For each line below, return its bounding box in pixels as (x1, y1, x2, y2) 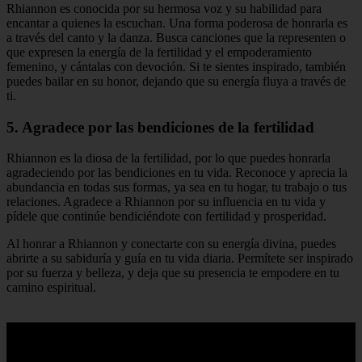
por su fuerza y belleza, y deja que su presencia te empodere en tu (6, 266, 339, 280)
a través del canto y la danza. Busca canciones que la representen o (6, 31, 346, 44)
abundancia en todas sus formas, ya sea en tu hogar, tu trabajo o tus (6, 180, 347, 195)
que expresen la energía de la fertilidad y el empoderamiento (6, 45, 312, 59)
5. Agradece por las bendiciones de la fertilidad (6, 118, 314, 136)
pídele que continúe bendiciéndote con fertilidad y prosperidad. (6, 209, 326, 224)
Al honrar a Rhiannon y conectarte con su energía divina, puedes (6, 237, 336, 251)
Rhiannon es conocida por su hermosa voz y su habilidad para (6, 2, 322, 15)
